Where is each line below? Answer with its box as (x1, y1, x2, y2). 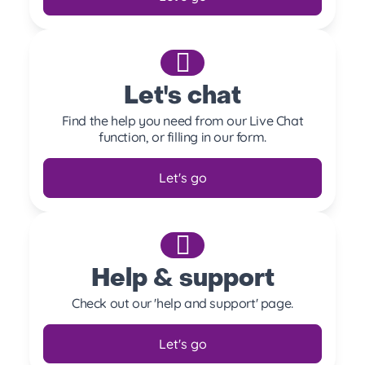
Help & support (90, 267, 275, 292)
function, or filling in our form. (99, 129, 266, 146)
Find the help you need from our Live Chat (61, 112, 304, 130)
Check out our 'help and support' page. (72, 294, 293, 311)
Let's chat (124, 86, 241, 110)
